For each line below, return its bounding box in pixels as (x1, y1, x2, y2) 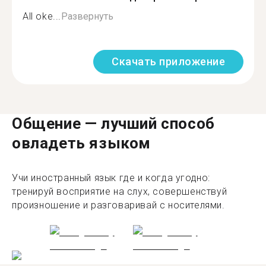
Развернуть (61, 10, 113, 22)
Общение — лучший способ (12, 114, 215, 132)
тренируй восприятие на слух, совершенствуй (12, 185, 227, 197)
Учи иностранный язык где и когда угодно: (12, 172, 211, 183)
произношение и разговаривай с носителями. (12, 199, 225, 211)
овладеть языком (12, 134, 151, 152)
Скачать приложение (112, 55, 225, 68)
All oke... (23, 10, 61, 22)
